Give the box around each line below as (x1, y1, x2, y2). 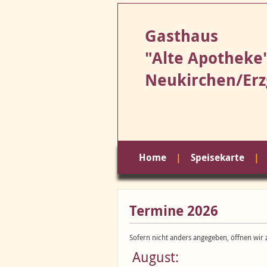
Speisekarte (191, 151, 244, 164)
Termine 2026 (129, 201, 218, 220)
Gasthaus (145, 24, 218, 46)
